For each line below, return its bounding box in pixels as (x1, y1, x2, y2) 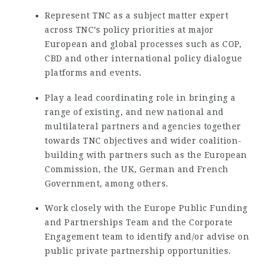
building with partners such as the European (45, 150, 247, 160)
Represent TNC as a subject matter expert (45, 11, 228, 20)
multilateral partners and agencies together (45, 121, 241, 131)
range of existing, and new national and (45, 107, 224, 117)
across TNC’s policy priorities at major (45, 25, 214, 35)
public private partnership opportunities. (45, 246, 231, 256)
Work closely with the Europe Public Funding (45, 203, 248, 213)
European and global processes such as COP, (45, 39, 241, 49)
